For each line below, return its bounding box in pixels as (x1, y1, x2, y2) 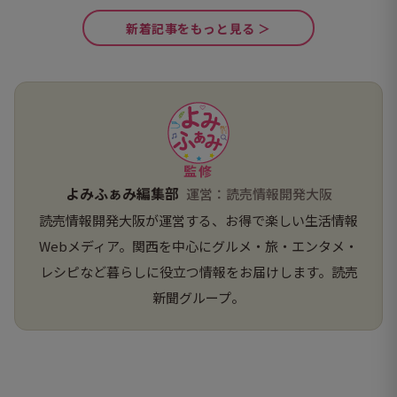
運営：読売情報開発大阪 (185, 184, 332, 204)
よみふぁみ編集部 (65, 183, 179, 205)
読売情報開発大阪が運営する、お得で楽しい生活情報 (39, 211, 358, 230)
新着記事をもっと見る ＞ (126, 19, 271, 37)
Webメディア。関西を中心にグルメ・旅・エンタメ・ (39, 237, 358, 256)
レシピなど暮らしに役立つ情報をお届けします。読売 (39, 262, 358, 282)
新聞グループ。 (152, 288, 245, 307)
